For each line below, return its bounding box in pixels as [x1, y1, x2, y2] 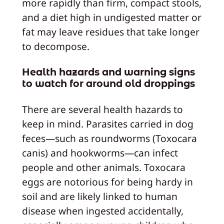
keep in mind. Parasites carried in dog [21, 117, 193, 131]
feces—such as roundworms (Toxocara [21, 131, 197, 145]
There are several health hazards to [21, 102, 183, 116]
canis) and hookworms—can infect [21, 146, 178, 160]
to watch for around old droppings [21, 77, 195, 89]
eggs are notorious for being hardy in [21, 175, 193, 189]
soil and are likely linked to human [21, 189, 177, 203]
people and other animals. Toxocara [21, 160, 185, 174]
